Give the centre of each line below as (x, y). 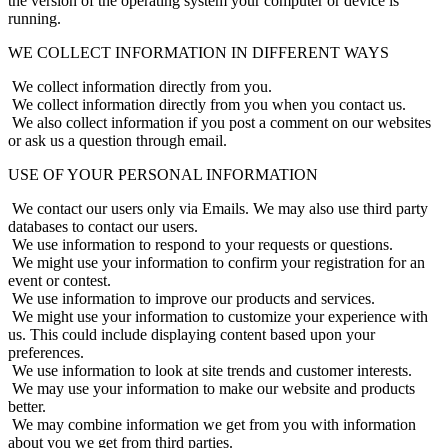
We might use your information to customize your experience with (218, 316)
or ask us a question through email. (117, 140)
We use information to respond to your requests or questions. (200, 244)
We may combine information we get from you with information (212, 424)
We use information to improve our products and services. (191, 298)
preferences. (46, 352)
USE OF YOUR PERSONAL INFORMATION (163, 174)
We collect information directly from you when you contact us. (207, 104)
